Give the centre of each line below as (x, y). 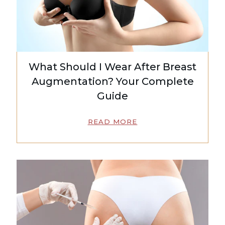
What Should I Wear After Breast (113, 67)
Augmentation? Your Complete (113, 82)
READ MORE (113, 122)
